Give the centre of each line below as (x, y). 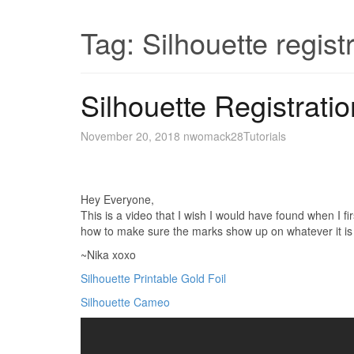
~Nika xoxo (108, 254)
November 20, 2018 (130, 136)
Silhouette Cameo (125, 302)
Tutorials (265, 136)
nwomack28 (213, 136)
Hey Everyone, (117, 199)
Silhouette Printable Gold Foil (153, 278)
